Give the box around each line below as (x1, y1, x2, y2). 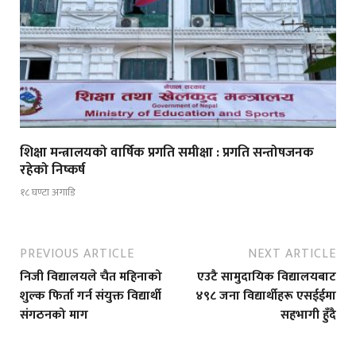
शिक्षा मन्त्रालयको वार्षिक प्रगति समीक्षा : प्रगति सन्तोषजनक (20, 141, 314, 164)
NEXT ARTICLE (248, 243, 336, 265)
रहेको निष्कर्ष (20, 158, 85, 181)
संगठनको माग (20, 304, 88, 327)
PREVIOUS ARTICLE (20, 243, 134, 265)
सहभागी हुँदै (281, 304, 336, 327)
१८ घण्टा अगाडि (20, 184, 75, 202)
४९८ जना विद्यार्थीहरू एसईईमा (195, 285, 336, 308)
